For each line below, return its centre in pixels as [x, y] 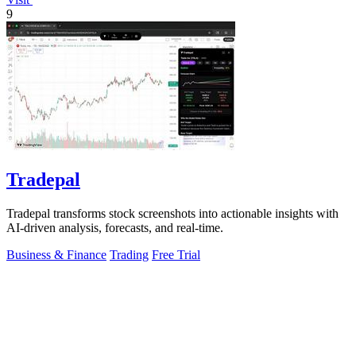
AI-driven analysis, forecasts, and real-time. [115, 228]
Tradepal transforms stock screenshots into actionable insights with [172, 214]
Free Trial [176, 255]
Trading [129, 255]
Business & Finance [56, 255]
